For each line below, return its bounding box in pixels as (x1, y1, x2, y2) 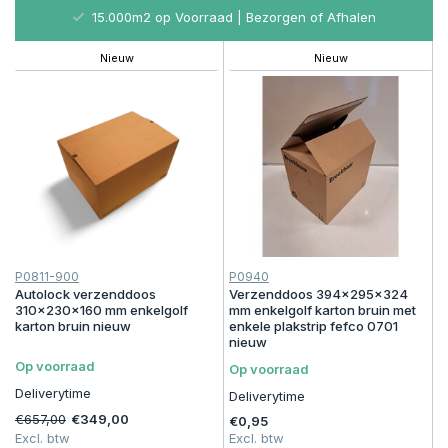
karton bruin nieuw (15, 318, 131, 335)
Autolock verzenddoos (15, 286, 156, 303)
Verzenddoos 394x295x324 (229, 286, 408, 303)
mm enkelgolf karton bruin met (229, 302, 416, 319)
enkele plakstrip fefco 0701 (229, 318, 398, 335)
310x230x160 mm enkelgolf (15, 302, 188, 319)
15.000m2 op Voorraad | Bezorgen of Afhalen (87, 8, 376, 25)
